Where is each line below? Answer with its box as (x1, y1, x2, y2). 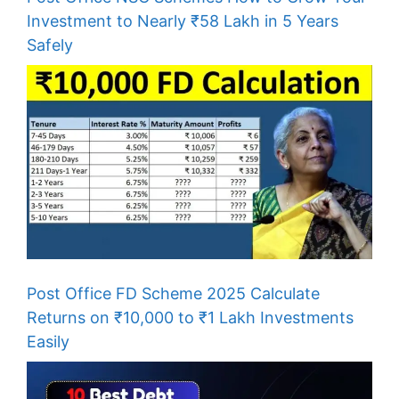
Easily (27, 332, 69, 352)
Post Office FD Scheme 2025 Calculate (27, 284, 320, 304)
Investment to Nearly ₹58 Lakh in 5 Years (27, 11, 338, 30)
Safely (27, 35, 73, 54)
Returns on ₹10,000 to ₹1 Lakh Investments (27, 308, 354, 328)
